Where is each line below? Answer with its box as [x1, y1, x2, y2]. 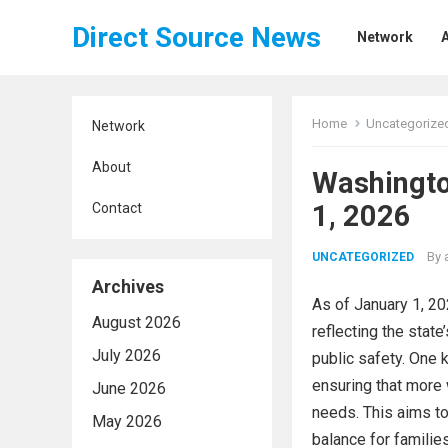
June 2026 [92, 379, 166, 398]
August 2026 [92, 313, 181, 332]
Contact [92, 200, 142, 216]
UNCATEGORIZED [312, 250, 414, 264]
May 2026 [92, 412, 162, 431]
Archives [92, 277, 164, 297]
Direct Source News [72, 21, 321, 54]
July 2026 [92, 346, 161, 365]
